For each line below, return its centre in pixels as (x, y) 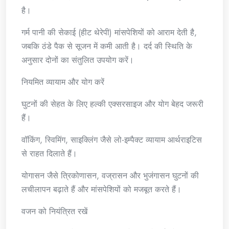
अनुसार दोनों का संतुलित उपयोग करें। (78, 60)
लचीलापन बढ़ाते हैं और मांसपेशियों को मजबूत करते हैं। (101, 190)
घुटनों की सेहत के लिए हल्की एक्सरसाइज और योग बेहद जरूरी (112, 104)
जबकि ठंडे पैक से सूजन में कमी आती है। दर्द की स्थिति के (107, 47)
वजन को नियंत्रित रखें (54, 212)
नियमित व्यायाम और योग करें (63, 82)
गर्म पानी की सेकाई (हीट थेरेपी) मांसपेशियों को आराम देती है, (109, 33)
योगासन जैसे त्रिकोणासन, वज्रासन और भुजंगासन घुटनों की (110, 176)
